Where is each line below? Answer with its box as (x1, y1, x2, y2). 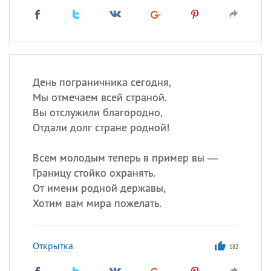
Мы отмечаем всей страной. (32, 90, 167, 104)
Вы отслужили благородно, (32, 105, 163, 119)
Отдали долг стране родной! (32, 120, 169, 134)
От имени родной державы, (32, 181, 166, 195)
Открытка (32, 240, 73, 252)
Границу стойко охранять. (32, 166, 155, 180)
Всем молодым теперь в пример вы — (32, 151, 218, 165)
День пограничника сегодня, (32, 75, 171, 89)
